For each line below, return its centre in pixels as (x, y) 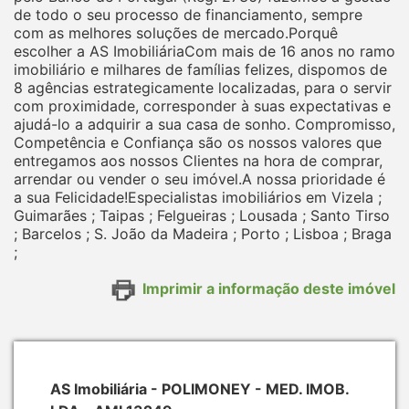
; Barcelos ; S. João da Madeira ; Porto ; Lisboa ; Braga (203, 234)
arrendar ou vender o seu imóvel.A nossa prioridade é (199, 179)
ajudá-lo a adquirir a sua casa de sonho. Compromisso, (204, 125)
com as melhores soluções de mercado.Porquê (176, 33)
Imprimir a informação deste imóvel (269, 289)
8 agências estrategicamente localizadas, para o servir (203, 88)
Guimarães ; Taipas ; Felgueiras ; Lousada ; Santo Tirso (202, 216)
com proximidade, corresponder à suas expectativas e (202, 106)
